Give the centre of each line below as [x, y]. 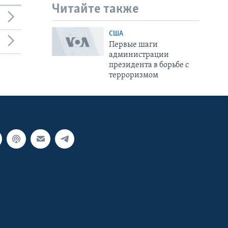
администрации [139, 55]
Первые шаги [133, 45]
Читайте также [95, 10]
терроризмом [133, 75]
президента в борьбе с [149, 65]
